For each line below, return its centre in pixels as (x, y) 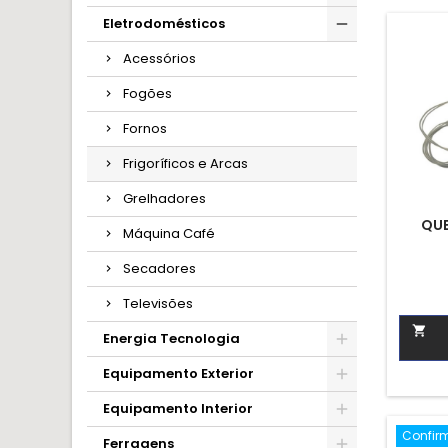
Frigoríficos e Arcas (185, 163)
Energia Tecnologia (171, 338)
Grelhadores (164, 198)
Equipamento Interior (178, 408)
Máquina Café (169, 233)
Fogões (147, 93)
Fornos (145, 128)
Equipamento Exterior (178, 373)
